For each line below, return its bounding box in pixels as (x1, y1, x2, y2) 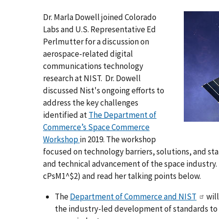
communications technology (43, 61, 143, 71)
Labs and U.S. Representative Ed (43, 24, 156, 35)
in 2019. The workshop (80, 134, 156, 145)
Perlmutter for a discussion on (43, 36, 149, 47)
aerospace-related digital (43, 48, 133, 59)
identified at (43, 109, 88, 120)
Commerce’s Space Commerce (43, 122, 150, 132)
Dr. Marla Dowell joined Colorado (43, 12, 156, 22)
